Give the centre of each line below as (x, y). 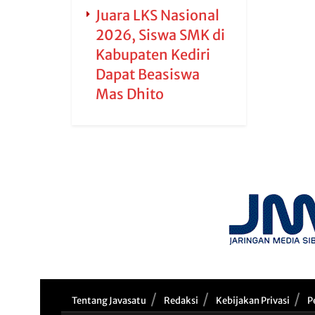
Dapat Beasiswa (148, 74)
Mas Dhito (130, 94)
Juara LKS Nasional (157, 15)
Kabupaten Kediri (153, 54)
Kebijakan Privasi (253, 301)
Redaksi (181, 301)
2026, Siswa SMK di (160, 35)
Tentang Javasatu (109, 301)
